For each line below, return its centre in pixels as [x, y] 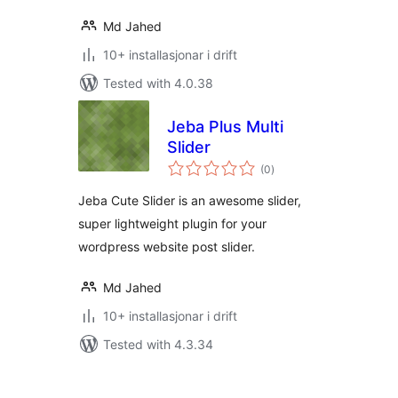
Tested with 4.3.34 [158, 344]
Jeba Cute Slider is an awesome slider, [190, 200]
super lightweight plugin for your [172, 223]
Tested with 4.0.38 [158, 83]
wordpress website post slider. [167, 247]
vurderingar [298, 163]
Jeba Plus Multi [225, 127]
